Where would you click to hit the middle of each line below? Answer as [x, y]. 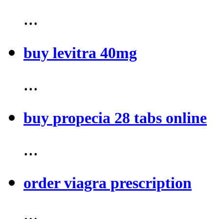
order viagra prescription [108, 183]
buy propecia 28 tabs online [115, 118]
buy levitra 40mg [80, 53]
